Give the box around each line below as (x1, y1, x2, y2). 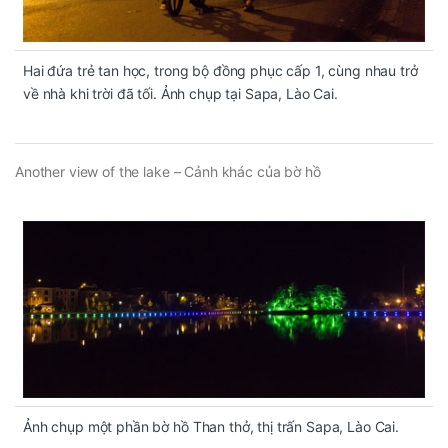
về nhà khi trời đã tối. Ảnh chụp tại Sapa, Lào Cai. (23, 85, 338, 103)
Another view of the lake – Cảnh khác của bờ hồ (15, 163, 321, 181)
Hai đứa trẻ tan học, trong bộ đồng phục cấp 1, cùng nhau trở (23, 62, 418, 80)
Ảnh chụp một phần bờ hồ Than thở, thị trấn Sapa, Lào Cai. (23, 418, 400, 436)
